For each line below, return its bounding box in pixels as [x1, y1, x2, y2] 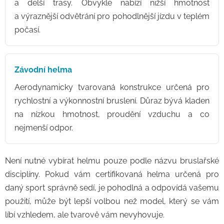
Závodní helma [14, 65, 72, 74]
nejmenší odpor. [14, 123, 73, 132]
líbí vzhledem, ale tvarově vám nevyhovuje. [5, 210, 164, 219]
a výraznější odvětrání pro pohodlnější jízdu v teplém [14, 11, 209, 21]
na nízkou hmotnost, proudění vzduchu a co [14, 109, 209, 119]
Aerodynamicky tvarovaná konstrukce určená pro [14, 82, 209, 92]
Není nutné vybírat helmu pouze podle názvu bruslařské [5, 156, 219, 165]
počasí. [14, 25, 40, 34]
